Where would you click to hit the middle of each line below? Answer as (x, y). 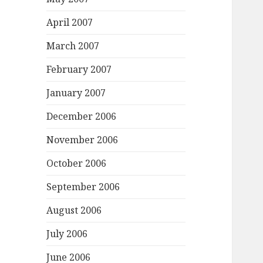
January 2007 (76, 93)
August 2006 (74, 210)
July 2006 (67, 234)
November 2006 (82, 140)
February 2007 (79, 70)
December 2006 (82, 117)
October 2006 (77, 163)
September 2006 (83, 187)
